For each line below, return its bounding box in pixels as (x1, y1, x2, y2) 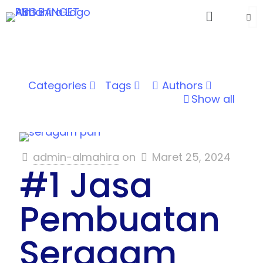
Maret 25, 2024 (152, 150, 231, 165)
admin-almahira (33, 150, 119, 165)
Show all (191, 92, 235, 107)
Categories (28, 78, 87, 93)
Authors (162, 78, 203, 93)
